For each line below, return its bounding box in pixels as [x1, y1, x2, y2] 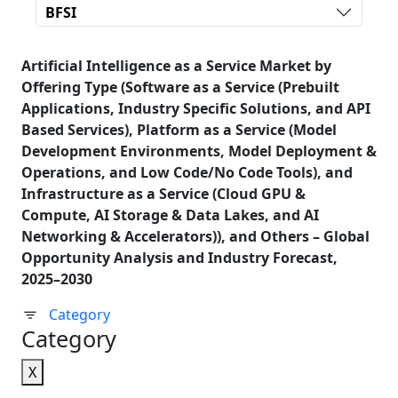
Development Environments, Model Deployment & [21, 141, 377, 161]
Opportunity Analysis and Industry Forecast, [21, 248, 338, 267]
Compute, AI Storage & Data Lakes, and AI [21, 205, 319, 225]
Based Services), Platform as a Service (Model [21, 120, 337, 139]
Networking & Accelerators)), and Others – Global [21, 227, 370, 246]
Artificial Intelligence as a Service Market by [21, 56, 331, 76]
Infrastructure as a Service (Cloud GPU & [21, 184, 306, 203]
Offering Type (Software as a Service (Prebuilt [21, 77, 339, 97]
